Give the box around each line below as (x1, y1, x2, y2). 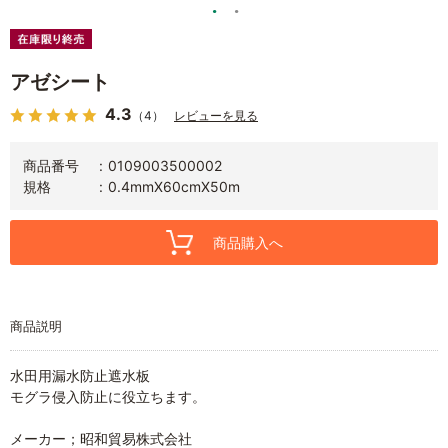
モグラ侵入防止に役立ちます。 (10, 387, 206, 405)
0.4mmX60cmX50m (108, 177, 240, 195)
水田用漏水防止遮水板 (10, 366, 150, 384)
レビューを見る (174, 107, 258, 123)
